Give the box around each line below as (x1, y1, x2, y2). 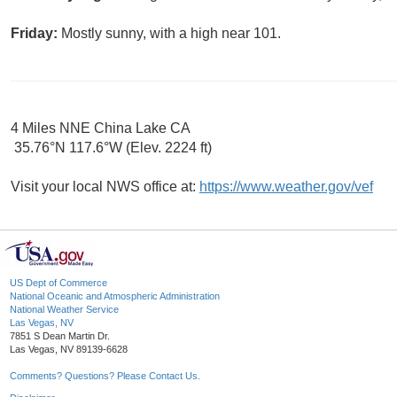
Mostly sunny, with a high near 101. (61, 26, 281, 42)
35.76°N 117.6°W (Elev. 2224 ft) (11, 140, 212, 156)
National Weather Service (10, 304, 119, 315)
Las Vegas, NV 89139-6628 (10, 344, 128, 355)
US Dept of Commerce (10, 277, 107, 289)
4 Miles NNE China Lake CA (11, 121, 191, 136)
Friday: (11, 26, 61, 42)
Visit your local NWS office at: (11, 179, 199, 195)
